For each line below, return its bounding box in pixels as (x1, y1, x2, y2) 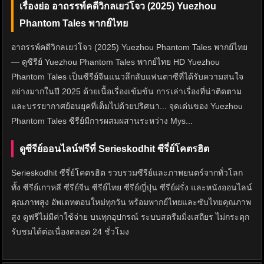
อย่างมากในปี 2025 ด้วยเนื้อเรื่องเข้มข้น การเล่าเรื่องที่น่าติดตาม (11, 87, 242, 97)
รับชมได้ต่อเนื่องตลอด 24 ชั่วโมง (11, 227, 129, 237)
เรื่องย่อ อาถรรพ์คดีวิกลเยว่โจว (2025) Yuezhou (19, 1, 216, 12)
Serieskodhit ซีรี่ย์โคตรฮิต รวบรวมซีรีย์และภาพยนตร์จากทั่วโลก (11, 168, 243, 178)
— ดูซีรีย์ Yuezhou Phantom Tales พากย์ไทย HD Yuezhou (11, 57, 220, 67)
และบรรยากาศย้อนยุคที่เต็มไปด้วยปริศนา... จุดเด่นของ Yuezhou (11, 101, 243, 111)
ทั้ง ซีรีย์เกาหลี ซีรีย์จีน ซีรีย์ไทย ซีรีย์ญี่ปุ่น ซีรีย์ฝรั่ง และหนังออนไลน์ (11, 183, 252, 193)
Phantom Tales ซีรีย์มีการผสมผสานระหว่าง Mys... (11, 116, 193, 126)
